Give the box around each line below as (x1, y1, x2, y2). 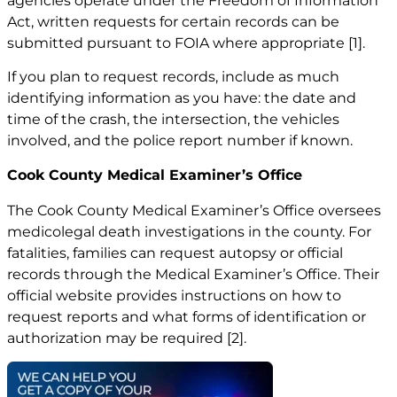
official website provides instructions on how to (7, 286, 341, 304)
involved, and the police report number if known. (7, 132, 353, 150)
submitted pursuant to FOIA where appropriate (7, 35, 348, 52)
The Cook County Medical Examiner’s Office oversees (7, 201, 381, 219)
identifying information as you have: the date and (7, 90, 356, 107)
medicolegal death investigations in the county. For (7, 222, 371, 240)
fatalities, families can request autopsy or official (7, 244, 343, 261)
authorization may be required (7, 329, 227, 346)
